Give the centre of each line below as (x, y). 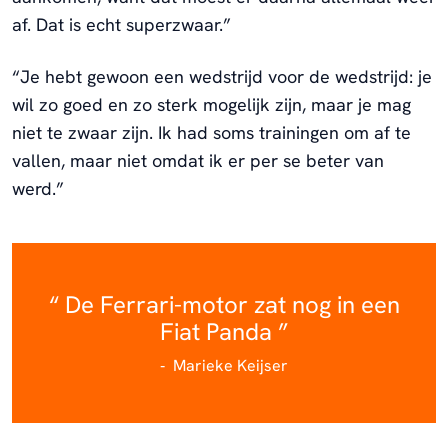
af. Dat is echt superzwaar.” (121, 24)
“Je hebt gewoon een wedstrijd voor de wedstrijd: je (222, 76)
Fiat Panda (218, 331)
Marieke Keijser (228, 365)
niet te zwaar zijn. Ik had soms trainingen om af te (211, 132)
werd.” (38, 188)
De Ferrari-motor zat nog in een (229, 304)
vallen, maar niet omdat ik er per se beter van (198, 160)
